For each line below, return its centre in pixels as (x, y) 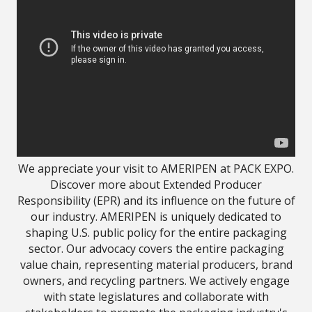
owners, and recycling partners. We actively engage (156, 280)
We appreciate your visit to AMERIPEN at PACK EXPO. (156, 168)
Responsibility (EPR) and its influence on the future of (156, 200)
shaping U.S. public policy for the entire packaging (156, 232)
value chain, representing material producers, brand (156, 264)
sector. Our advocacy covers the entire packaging (156, 248)
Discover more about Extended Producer (156, 184)
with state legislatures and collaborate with (156, 296)
